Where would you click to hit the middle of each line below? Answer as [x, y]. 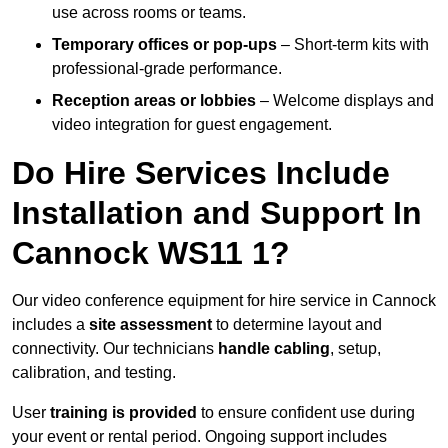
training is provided [123, 413]
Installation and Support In [217, 213]
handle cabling [274, 349]
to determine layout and [297, 325]
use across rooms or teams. [149, 13]
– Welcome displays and [345, 101]
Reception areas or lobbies [154, 101]
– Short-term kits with [353, 45]
